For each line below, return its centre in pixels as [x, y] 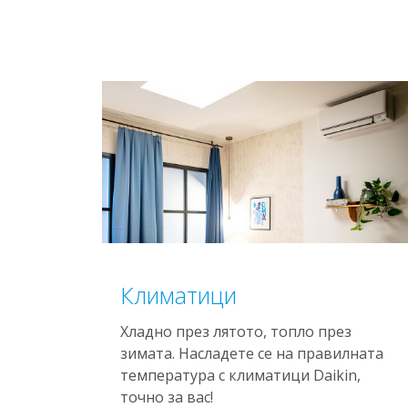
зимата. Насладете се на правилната [252, 353]
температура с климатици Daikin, [240, 375]
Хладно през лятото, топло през [236, 331]
